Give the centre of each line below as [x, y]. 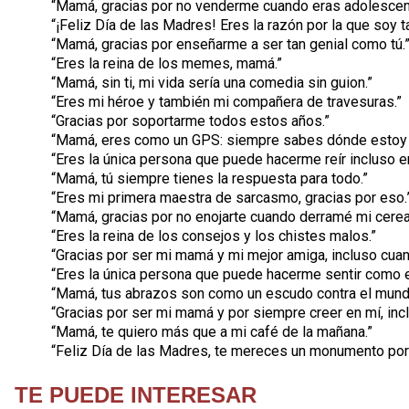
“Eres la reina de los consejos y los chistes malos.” [214, 236]
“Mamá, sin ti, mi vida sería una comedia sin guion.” [212, 83]
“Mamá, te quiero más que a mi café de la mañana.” [212, 332]
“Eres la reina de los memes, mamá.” [167, 63]
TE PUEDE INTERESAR [136, 395]
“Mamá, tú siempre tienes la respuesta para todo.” [210, 178]
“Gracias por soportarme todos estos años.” [190, 121]
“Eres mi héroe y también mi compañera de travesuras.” [226, 102]
